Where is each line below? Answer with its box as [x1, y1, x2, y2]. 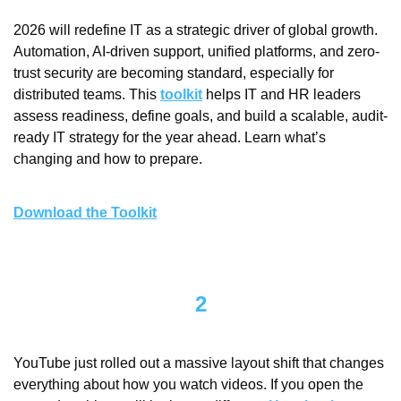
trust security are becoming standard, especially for [13, 65, 334, 81]
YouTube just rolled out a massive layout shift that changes [13, 355, 384, 371]
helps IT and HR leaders [202, 87, 361, 103]
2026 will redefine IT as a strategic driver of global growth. [13, 22, 378, 38]
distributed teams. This [13, 87, 160, 103]
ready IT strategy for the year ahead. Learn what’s [13, 130, 326, 146]
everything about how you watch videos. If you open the [13, 377, 363, 393]
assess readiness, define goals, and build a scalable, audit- [13, 108, 388, 124]
